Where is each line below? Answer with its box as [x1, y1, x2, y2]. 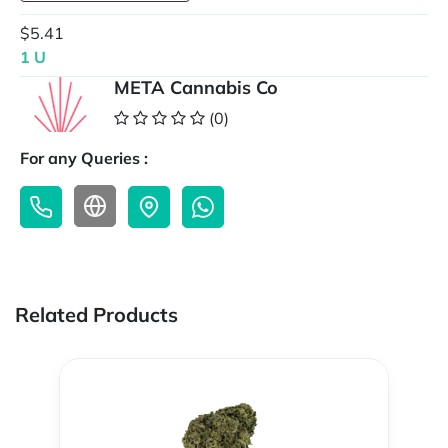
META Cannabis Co [114, 76, 278, 100]
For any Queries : [20, 148, 148, 169]
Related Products [15, 302, 178, 328]
